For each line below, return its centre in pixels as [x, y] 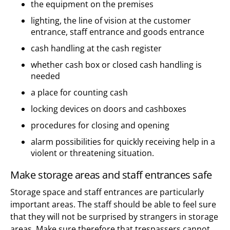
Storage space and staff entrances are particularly [107, 192]
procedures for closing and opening [100, 125]
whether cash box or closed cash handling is [116, 64]
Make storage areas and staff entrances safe [111, 175]
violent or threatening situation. [92, 153]
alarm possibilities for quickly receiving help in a [123, 141]
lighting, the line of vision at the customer [111, 20]
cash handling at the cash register [96, 48]
